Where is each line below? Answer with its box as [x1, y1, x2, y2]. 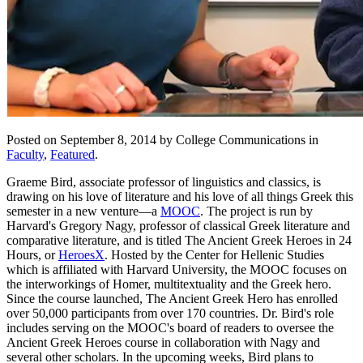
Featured [50, 147, 95, 161]
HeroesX [58, 247, 105, 262]
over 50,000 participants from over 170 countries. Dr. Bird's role [6, 305, 334, 320]
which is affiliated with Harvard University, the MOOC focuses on [6, 262, 347, 276]
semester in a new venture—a [6, 203, 160, 218]
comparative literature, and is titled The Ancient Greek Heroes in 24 [6, 233, 352, 247]
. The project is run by [200, 203, 313, 218]
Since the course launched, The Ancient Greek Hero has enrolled [6, 291, 338, 305]
